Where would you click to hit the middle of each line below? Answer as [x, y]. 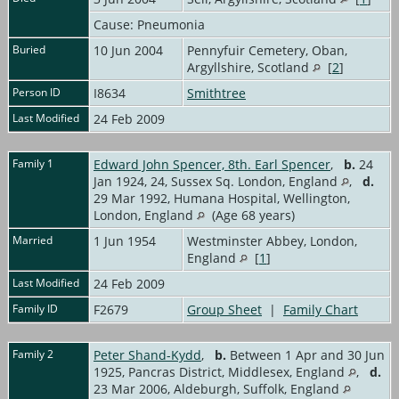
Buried [29, 49]
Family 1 [33, 163]
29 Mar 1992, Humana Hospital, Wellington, [222, 198]
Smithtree [216, 93]
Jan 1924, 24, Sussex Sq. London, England [217, 181]
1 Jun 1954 [126, 240]
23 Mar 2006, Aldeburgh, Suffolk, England [218, 388]
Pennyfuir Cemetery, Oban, [267, 50]
